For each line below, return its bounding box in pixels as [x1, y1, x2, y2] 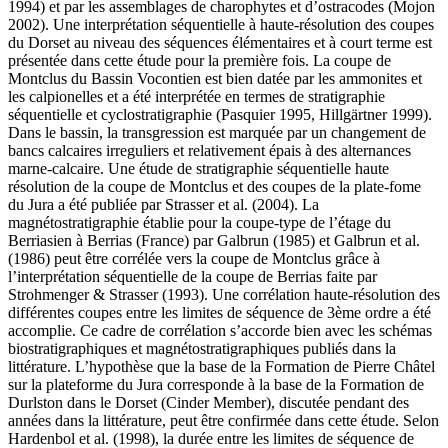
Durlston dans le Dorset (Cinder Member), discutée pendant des [8, 393, 409, 411]
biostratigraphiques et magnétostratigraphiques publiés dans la [8, 339, 396, 357]
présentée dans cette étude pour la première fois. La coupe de [8, 51, 391, 69]
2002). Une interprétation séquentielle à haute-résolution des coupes [8, 15, 434, 33]
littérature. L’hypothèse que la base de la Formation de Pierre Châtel [8, 357, 435, 375]
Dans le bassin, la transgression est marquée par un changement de [8, 123, 426, 141]
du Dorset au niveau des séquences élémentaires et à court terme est [8, 33, 432, 51]
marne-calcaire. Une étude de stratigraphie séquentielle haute [8, 159, 389, 177]
